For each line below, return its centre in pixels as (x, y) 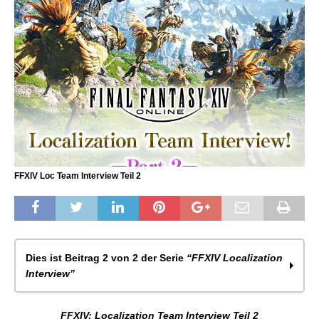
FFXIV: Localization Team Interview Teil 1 (136, 310)
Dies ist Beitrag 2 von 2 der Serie (106, 258)
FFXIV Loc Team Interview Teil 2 (78, 176)
